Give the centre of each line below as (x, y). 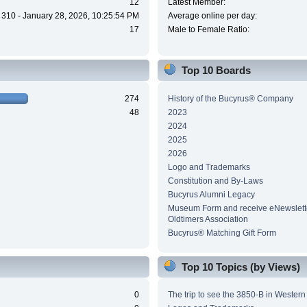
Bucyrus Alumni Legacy (211, 194)
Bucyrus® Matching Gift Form (222, 233)
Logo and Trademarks (209, 167)
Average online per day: (212, 16)
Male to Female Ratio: (208, 30)
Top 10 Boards (216, 71)
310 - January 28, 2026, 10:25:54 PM (71, 16)
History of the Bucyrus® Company (230, 98)
